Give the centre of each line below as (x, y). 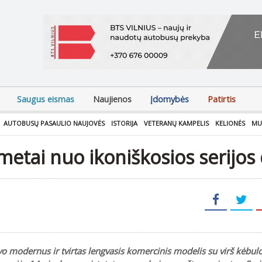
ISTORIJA (124, 123)
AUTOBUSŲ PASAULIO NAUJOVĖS (54, 123)
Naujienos (112, 99)
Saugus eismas (46, 99)
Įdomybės (170, 99)
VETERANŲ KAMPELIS (176, 123)
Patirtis (222, 99)
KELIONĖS (230, 123)
